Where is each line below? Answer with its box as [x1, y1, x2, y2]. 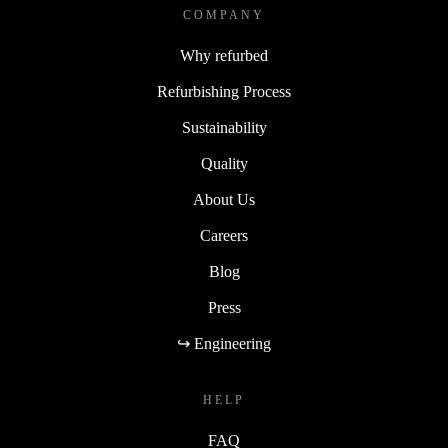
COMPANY [183, 8, 265, 23]
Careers [200, 227, 248, 245]
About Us [193, 191, 255, 209]
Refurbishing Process [157, 83, 291, 101]
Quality [200, 155, 248, 173]
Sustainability [181, 119, 267, 137]
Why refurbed [180, 47, 268, 65]
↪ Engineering [177, 335, 271, 353]
